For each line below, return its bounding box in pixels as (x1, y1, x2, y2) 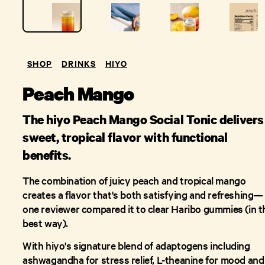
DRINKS (62, 57, 96, 69)
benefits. (22, 147, 71, 163)
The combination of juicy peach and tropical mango (22, 173, 246, 187)
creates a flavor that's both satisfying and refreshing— (22, 188, 264, 201)
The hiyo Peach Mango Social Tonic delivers (22, 111, 264, 128)
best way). (22, 216, 68, 230)
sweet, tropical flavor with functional (22, 129, 228, 146)
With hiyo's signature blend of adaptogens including (22, 238, 250, 252)
